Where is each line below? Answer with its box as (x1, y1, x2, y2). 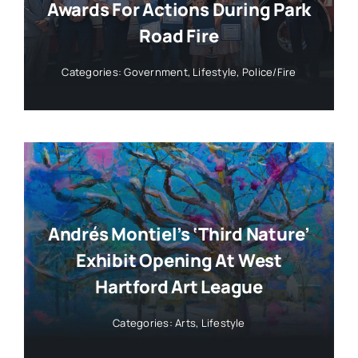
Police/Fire (241, 64, 296, 79)
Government (124, 64, 188, 79)
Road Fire (139, 23, 219, 48)
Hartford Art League (95, 275, 263, 300)
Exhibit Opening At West (76, 249, 282, 273)
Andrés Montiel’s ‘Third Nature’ (47, 222, 311, 247)
